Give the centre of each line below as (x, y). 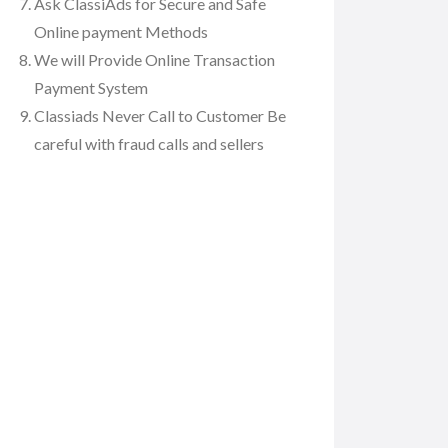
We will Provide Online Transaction (154, 60)
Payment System (91, 88)
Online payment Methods (121, 32)
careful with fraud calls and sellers (149, 144)
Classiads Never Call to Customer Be (160, 116)
